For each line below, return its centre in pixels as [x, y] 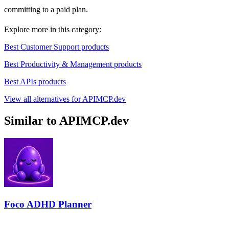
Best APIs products [35, 82]
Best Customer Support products [56, 47]
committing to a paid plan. [46, 10]
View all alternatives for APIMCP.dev [65, 99]
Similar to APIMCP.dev [66, 121]
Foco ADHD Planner [48, 204]
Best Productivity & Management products [73, 64]
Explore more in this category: [53, 30]
